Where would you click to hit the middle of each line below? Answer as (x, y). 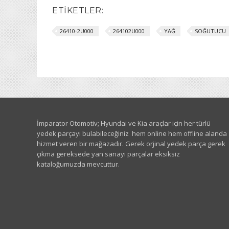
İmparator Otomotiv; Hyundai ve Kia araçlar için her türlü (124, 123)
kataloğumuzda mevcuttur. (78, 164)
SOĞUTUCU (210, 31)
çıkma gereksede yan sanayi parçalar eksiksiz (108, 154)
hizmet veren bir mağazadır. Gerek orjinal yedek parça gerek (131, 144)
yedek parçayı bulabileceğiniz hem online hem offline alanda (132, 133)
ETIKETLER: (78, 10)
